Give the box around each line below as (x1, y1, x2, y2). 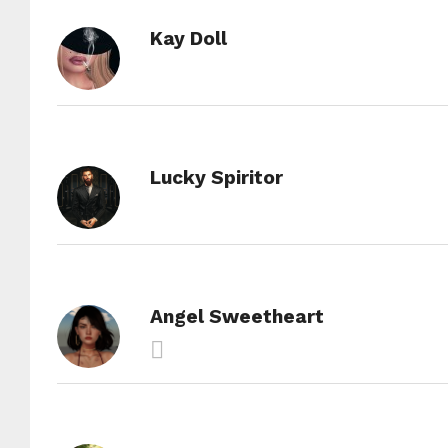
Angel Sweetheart (149, 305, 324, 328)
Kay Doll (149, 27, 227, 50)
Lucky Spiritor (149, 166, 283, 189)
